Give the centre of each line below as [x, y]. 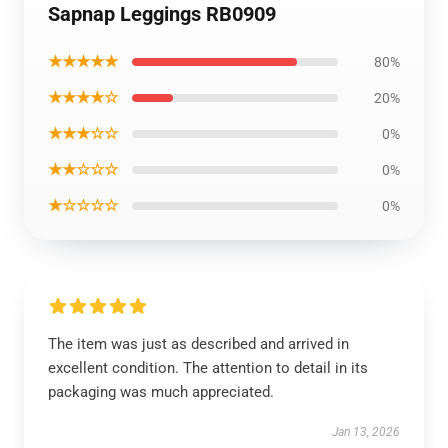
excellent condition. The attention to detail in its [208, 368]
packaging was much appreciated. [161, 392]
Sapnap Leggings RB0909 [162, 14]
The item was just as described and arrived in [198, 344]
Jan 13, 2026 [366, 432]
